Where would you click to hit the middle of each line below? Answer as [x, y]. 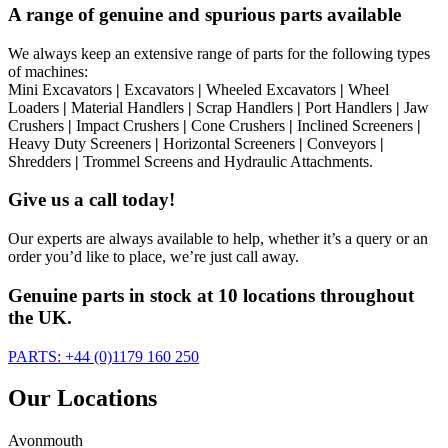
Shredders [41, 161]
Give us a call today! [91, 200]
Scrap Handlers [244, 107]
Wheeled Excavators [271, 89]
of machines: [48, 71]
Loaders [35, 107]
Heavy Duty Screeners [81, 143]
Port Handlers [348, 107]
